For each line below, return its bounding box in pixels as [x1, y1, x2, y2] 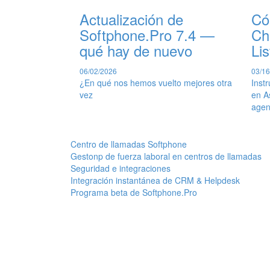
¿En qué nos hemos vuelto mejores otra [80, 76, 232, 89]
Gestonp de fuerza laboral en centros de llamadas [71, 149, 262, 162]
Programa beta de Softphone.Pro [71, 186, 197, 198]
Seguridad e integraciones [71, 162, 171, 174]
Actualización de [80, 8, 183, 30]
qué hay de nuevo [80, 39, 192, 61]
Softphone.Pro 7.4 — [80, 24, 215, 45]
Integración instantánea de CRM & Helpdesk [71, 174, 240, 186]
